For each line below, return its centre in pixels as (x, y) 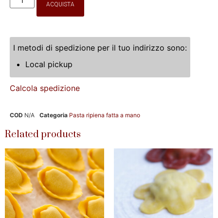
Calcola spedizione (45, 88)
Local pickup (49, 64)
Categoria (54, 115)
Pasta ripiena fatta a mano (105, 115)
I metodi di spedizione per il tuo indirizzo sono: (100, 47)
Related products (43, 134)
